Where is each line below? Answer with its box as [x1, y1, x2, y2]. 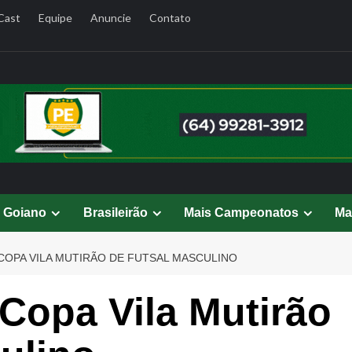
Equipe [38, 11, 72, 24]
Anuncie [90, 11, 131, 24]
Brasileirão [82, 206, 148, 219]
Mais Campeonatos [183, 206, 299, 219]
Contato [148, 11, 191, 24]
